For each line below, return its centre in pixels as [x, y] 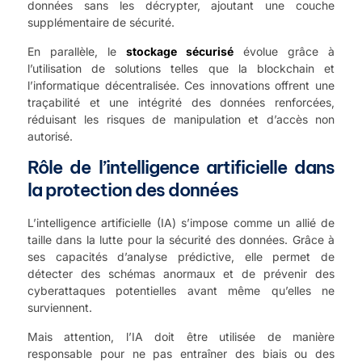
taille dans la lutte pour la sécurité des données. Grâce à [181, 240]
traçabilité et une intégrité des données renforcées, [181, 102]
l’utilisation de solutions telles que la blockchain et [181, 68]
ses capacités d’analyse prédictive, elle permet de [181, 257]
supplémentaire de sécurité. [101, 23]
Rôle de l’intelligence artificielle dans [181, 168]
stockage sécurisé [180, 51]
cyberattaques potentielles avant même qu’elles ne [181, 291]
